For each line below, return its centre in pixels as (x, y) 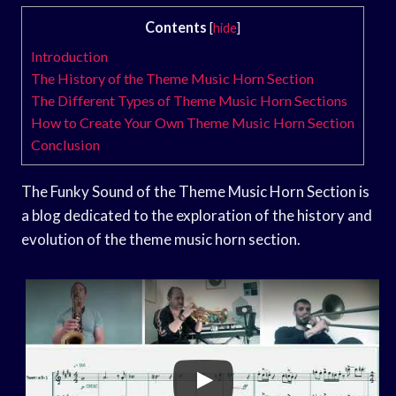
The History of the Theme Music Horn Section (172, 78)
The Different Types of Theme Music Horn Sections (189, 100)
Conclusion (65, 144)
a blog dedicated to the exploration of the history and (197, 215)
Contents (176, 27)
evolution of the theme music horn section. (161, 239)
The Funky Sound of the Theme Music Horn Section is (195, 191)
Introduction (69, 56)
